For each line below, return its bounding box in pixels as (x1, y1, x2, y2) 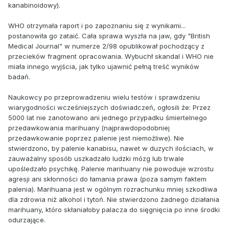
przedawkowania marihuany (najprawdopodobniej (8, 123, 170, 132)
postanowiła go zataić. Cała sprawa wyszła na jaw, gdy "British (8, 31, 210, 40)
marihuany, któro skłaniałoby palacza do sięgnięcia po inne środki (8, 205, 220, 214)
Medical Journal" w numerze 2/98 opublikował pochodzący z (8, 41, 204, 50)
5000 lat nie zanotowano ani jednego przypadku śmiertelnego (8, 113, 207, 122)
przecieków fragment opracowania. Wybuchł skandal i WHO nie (8, 52, 214, 60)
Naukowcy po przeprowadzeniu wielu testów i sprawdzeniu (8, 93, 200, 101)
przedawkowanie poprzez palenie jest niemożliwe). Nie (8, 133, 184, 142)
